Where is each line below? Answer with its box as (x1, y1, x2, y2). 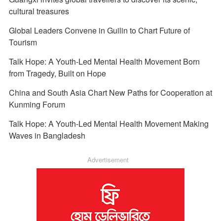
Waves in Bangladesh (8, 129, 85, 141)
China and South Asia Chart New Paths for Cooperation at (8, 86, 212, 98)
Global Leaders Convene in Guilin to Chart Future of (8, 24, 190, 36)
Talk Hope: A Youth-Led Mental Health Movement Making (8, 117, 209, 129)
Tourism (8, 36, 37, 48)
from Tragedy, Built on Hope (8, 67, 106, 79)
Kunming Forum (8, 98, 65, 110)
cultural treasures (8, 5, 69, 17)
